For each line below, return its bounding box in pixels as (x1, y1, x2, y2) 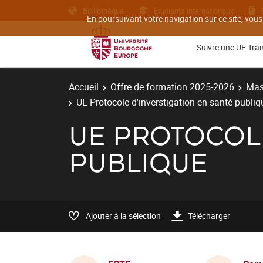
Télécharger (188, 210, 230, 221)
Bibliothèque (83, 5, 124, 16)
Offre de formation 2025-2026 (110, 80, 234, 93)
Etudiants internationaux (154, 5, 234, 16)
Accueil (69, 80, 99, 93)
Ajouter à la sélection (86, 210, 161, 221)
